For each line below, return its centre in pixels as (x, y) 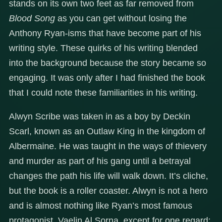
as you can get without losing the (121, 18)
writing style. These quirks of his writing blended (103, 48)
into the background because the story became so (108, 63)
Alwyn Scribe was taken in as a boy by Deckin (100, 116)
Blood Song (32, 18)
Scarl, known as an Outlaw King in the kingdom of (107, 131)
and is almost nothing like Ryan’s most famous (101, 205)
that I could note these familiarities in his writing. (103, 92)
